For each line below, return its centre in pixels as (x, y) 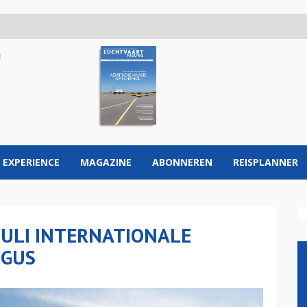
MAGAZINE (106, 162)
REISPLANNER (266, 162)
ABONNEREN (182, 162)
